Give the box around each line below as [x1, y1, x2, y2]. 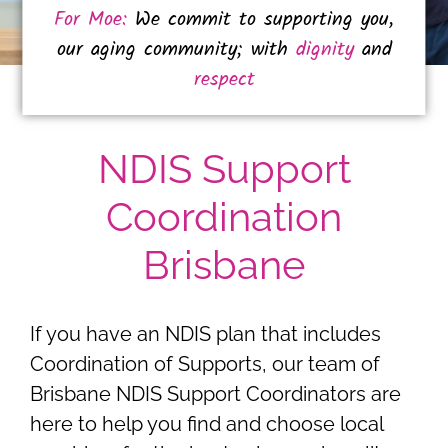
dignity [295, 33, 354, 66]
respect [193, 63, 255, 96]
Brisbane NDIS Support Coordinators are [30, 381, 401, 406]
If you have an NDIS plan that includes [30, 321, 381, 346]
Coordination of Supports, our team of [30, 351, 380, 376]
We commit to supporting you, [127, 3, 394, 36]
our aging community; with [56, 33, 296, 66]
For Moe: [54, 3, 127, 36]
